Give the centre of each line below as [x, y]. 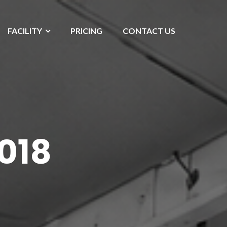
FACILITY [25, 31]
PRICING [86, 31]
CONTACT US [149, 31]
